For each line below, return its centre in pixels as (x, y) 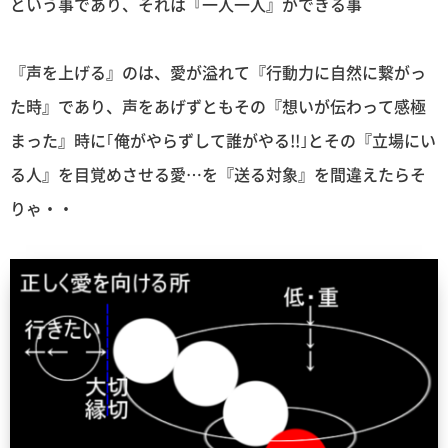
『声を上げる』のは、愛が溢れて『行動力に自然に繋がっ (218, 71)
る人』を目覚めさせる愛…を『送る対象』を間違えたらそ (218, 173)
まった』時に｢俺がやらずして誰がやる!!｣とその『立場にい (223, 139)
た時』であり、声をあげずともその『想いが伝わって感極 (218, 105)
